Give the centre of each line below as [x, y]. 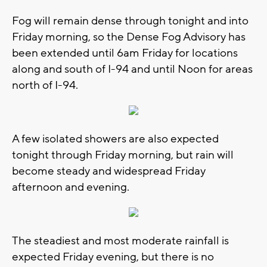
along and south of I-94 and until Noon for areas [132, 69]
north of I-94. [45, 85]
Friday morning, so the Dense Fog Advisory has [129, 37]
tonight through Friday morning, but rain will [123, 155]
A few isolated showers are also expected [115, 139]
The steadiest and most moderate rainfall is [120, 240]
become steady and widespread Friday [109, 171]
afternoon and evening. [71, 187]
